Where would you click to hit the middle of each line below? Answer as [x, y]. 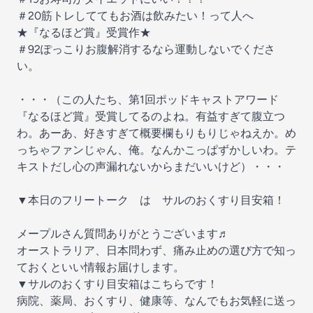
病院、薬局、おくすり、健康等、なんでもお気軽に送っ [156, 301]
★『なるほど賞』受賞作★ [84, 32]
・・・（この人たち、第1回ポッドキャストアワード [148, 100]
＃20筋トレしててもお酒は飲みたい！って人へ [135, 16]
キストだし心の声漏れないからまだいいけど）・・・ [151, 167]
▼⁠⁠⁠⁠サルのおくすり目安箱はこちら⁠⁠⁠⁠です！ [117, 284]
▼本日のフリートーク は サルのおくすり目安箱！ [151, 200]
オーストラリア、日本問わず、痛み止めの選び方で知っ [156, 250]
